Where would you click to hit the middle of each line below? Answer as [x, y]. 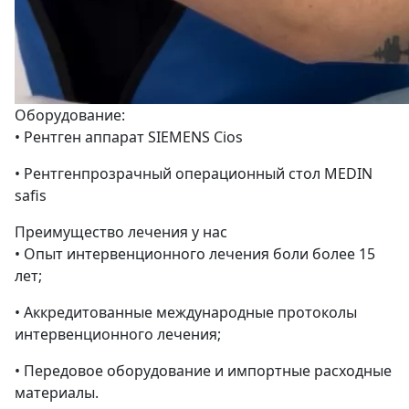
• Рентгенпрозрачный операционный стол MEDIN [194, 173]
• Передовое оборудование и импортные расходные [203, 370]
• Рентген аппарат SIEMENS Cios [129, 136]
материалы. [57, 392]
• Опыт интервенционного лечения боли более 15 [195, 253]
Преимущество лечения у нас [121, 231]
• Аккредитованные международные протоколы [186, 312]
